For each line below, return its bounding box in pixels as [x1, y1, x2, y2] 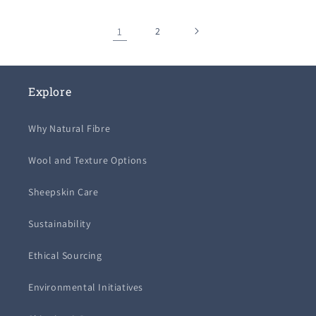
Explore [28, 84, 72, 99]
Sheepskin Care [28, 186, 99, 198]
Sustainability [28, 217, 91, 230]
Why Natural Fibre [28, 122, 111, 135]
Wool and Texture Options [28, 154, 147, 166]
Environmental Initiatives [28, 281, 143, 293]
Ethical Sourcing [28, 249, 102, 262]
